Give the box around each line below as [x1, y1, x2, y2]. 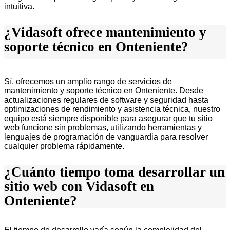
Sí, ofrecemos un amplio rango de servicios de [4, 77, 172, 86]
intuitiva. [4, 2, 34, 11]
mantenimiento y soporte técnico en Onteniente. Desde [4, 86, 203, 95]
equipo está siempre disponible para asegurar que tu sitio [4, 114, 213, 123]
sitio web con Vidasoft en [4, 179, 154, 195]
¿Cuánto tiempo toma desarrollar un [4, 164, 225, 180]
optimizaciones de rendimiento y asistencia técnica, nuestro [4, 105, 220, 114]
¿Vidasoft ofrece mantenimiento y [4, 25, 206, 41]
